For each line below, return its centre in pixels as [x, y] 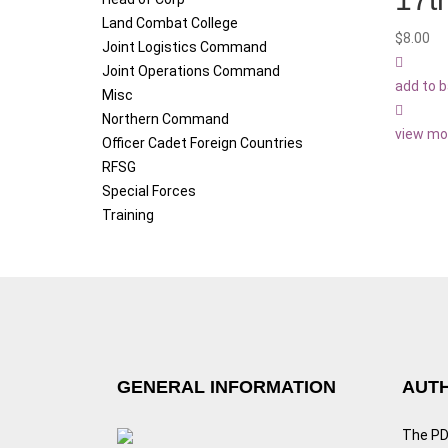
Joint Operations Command [191, 71]
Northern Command [165, 119]
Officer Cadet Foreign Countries [202, 143]
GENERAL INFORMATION [226, 387]
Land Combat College [170, 23]
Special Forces [149, 191]
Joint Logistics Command [184, 47]
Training [128, 215]
